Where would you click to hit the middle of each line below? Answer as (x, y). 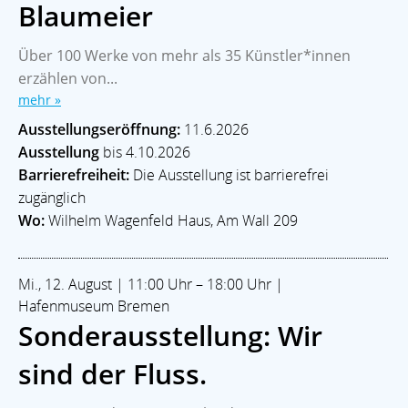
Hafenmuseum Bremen (94, 306)
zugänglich (54, 197)
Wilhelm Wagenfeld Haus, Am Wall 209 (171, 220)
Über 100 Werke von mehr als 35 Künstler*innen (184, 55)
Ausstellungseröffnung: (99, 129)
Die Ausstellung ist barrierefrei (231, 174)
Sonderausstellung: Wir (170, 335)
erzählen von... (68, 78)
